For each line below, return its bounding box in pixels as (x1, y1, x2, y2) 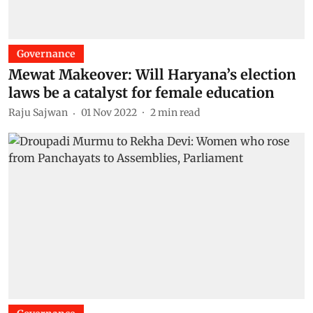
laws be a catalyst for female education (8, 83, 275, 101)
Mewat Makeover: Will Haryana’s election (8, 65, 296, 83)
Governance (17, 47, 75, 60)
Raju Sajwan (8, 106, 68, 119)
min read (158, 106, 200, 119)
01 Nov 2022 (81, 106, 137, 119)
